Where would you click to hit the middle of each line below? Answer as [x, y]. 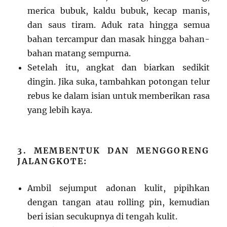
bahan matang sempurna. [79, 53]
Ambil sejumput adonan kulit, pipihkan [119, 188]
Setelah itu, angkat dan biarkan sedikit [119, 68]
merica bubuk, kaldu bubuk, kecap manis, [119, 11]
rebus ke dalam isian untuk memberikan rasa [119, 96]
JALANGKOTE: [52, 161]
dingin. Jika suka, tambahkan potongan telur [119, 82]
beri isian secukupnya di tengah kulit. [103, 217]
